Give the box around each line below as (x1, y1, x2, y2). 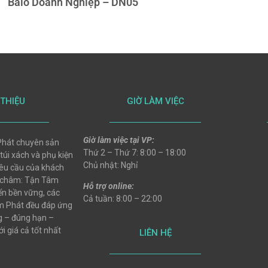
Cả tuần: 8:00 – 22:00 (83, 194, 162, 204)
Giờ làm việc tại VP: (83, 135, 154, 145)
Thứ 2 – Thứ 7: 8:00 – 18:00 (83, 148, 186, 158)
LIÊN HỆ (139, 227, 172, 238)
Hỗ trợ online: (83, 181, 134, 191)
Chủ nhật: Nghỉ (83, 160, 138, 170)
